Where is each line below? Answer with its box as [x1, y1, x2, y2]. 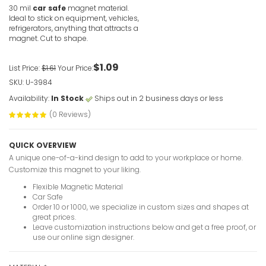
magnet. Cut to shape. [9, 33, 88, 43]
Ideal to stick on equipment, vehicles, [9, 12, 139, 23]
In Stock [51, 93, 84, 103]
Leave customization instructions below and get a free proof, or [33, 222, 256, 233]
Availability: [9, 93, 51, 103]
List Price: [9, 62, 42, 73]
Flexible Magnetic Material [33, 182, 123, 192]
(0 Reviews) [49, 109, 91, 119]
